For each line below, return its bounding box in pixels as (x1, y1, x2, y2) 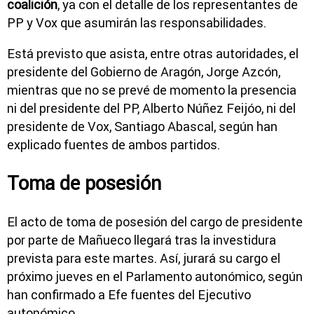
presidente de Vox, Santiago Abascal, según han (7, 118, 278, 135)
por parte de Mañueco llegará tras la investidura (7, 231, 276, 248)
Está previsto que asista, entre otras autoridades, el (7, 45, 299, 62)
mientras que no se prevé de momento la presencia (7, 81, 296, 98)
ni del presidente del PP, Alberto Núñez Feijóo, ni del (7, 100, 296, 116)
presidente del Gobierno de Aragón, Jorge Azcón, (7, 63, 280, 80)
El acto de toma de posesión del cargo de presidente (7, 213, 303, 230)
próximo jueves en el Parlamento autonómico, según (7, 268, 303, 285)
